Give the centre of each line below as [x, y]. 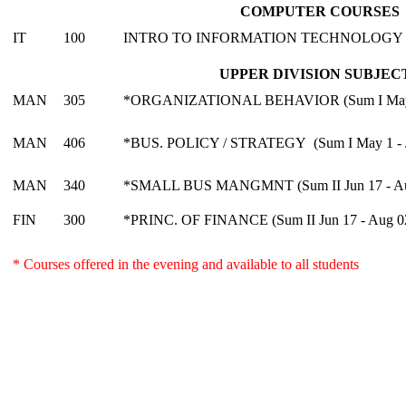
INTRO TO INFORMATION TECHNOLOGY [263, 37]
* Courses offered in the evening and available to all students [186, 264]
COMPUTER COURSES [319, 11]
